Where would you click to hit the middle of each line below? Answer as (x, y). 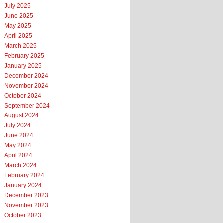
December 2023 (26, 195)
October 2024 (23, 96)
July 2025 (18, 6)
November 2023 (26, 205)
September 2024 (27, 106)
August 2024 (22, 115)
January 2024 (23, 185)
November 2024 (26, 86)
